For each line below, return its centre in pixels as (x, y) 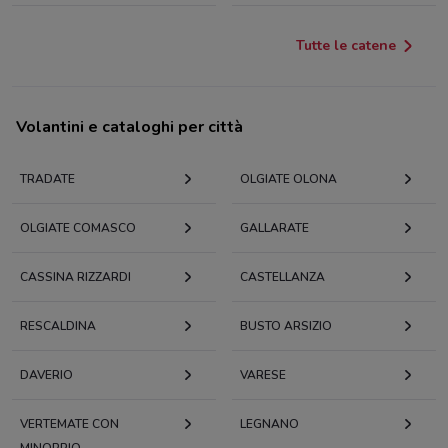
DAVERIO (46, 375)
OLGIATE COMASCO (78, 228)
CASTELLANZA (282, 277)
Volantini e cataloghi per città (129, 127)
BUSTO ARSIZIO (286, 326)
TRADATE (47, 179)
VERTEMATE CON (69, 424)
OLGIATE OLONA (288, 179)
